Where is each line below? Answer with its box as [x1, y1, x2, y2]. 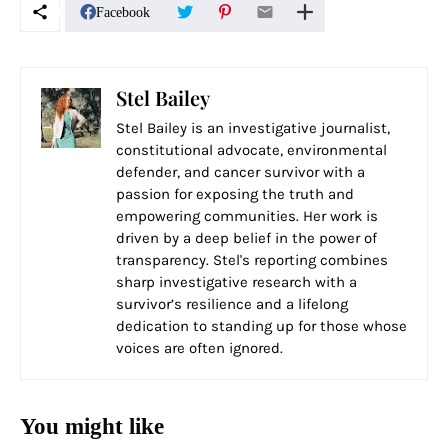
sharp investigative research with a [116, 273, 357, 292]
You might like [20, 414, 164, 440]
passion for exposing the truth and [116, 185, 354, 204]
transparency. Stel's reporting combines [116, 251, 388, 270]
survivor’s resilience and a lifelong [116, 295, 348, 314]
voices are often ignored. [116, 339, 283, 358]
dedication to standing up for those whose [116, 317, 407, 336]
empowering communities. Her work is [116, 207, 378, 226]
